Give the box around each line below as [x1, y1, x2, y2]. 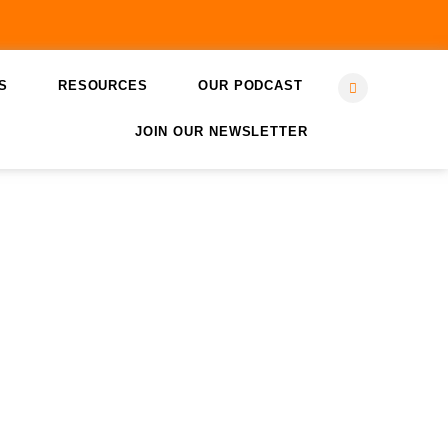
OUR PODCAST [198, 78, 303, 94]
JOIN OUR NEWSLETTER [134, 124, 308, 140]
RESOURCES [57, 78, 148, 94]
